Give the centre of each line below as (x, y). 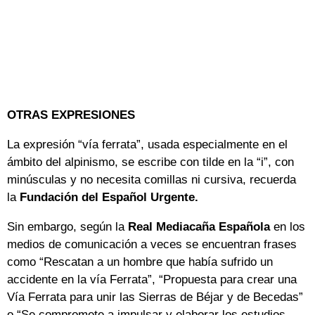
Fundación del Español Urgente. (109, 198)
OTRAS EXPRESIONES (71, 115)
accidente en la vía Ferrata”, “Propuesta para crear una (152, 280)
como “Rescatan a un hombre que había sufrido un (140, 262)
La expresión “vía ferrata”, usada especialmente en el (147, 145)
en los (289, 227)
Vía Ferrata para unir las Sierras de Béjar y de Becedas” (155, 297)
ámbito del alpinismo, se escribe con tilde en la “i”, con (150, 162)
